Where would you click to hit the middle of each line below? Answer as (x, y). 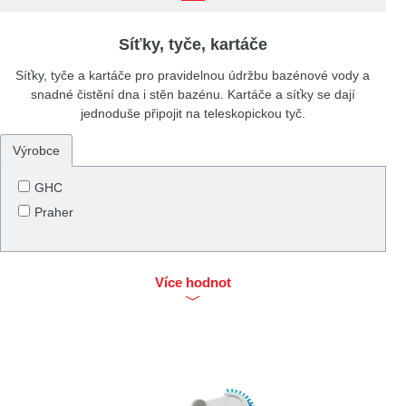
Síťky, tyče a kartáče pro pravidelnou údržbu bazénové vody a (193, 75)
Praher (54, 213)
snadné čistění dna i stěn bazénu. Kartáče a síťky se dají (193, 94)
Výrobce (36, 150)
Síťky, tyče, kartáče (193, 44)
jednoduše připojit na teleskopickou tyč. (193, 113)
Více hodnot (193, 283)
